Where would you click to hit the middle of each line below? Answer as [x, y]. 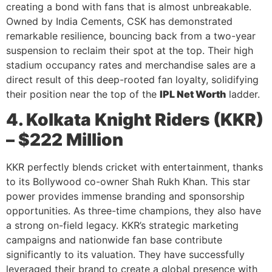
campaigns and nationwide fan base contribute [114, 240]
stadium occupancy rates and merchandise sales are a [131, 65]
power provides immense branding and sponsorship [125, 196]
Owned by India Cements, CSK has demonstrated [119, 22]
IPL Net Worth [193, 94]
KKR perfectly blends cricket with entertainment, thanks [134, 167]
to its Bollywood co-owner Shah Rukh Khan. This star [128, 182]
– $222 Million [65, 140]
